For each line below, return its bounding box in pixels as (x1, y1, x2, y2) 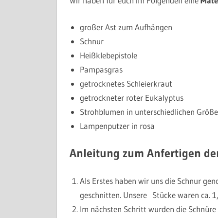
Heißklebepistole (79, 50, 137, 60)
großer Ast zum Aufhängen (79, 21, 172, 32)
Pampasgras (79, 64, 123, 74)
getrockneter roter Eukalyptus (79, 92, 183, 103)
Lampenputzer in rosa (79, 120, 155, 131)
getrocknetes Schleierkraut (79, 78, 172, 89)
